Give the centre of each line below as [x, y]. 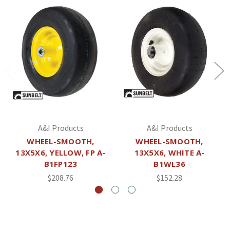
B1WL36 [169, 164]
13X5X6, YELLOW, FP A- [61, 152]
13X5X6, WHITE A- [169, 152]
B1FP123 [61, 164]
